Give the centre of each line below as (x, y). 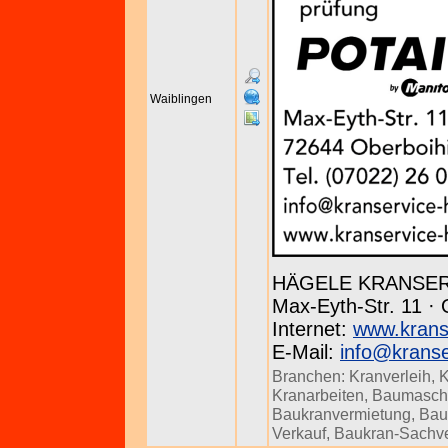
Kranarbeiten (318, 395)
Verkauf (299, 433)
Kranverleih (390, 376)
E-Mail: (306, 352)
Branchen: (310, 376)
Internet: (312, 329)
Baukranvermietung (341, 414)
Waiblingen (181, 99)
